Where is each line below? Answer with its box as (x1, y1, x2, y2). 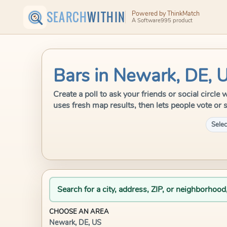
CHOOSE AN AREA (49, 207, 109, 216)
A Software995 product (131, 17, 193, 25)
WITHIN (87, 8, 126, 26)
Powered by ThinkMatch (131, 9, 200, 18)
